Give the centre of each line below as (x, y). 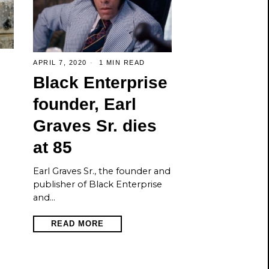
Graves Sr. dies (95, 125)
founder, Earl (85, 104)
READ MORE (77, 223)
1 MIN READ (121, 62)
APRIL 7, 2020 (60, 62)
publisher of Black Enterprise (98, 184)
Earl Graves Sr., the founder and (102, 171)
